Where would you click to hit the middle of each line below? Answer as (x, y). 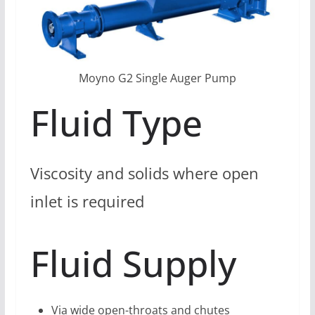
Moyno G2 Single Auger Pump (157, 78)
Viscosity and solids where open (144, 174)
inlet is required (87, 202)
